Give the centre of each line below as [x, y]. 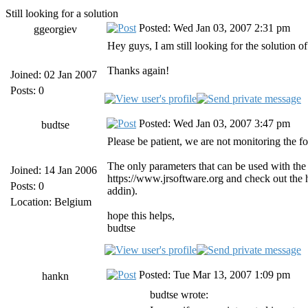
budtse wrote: [179, 295]
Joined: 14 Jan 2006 [54, 170]
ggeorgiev [55, 29]
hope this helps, [141, 216]
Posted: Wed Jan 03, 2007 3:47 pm [213, 123]
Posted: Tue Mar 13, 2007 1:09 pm [213, 275]
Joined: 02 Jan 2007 [54, 75]
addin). [122, 191]
